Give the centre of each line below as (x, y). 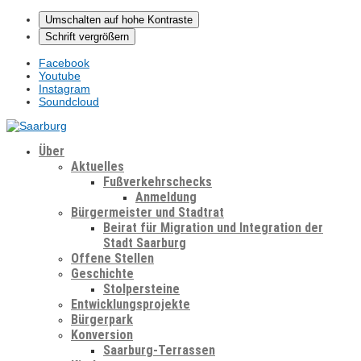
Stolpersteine (141, 289)
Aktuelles (98, 166)
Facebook (64, 63)
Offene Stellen (112, 258)
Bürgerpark (102, 320)
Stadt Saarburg (145, 243)
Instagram (64, 89)
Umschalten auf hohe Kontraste (119, 20)
